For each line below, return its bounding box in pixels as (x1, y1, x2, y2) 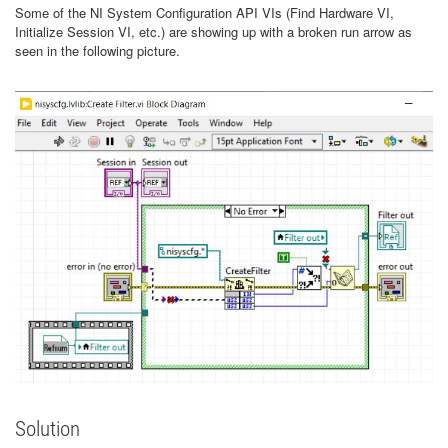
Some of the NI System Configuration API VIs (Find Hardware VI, (15, 3, 394, 22)
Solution (15, 417, 80, 442)
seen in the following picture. (15, 41, 180, 60)
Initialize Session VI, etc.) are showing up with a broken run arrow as (15, 22, 412, 41)
